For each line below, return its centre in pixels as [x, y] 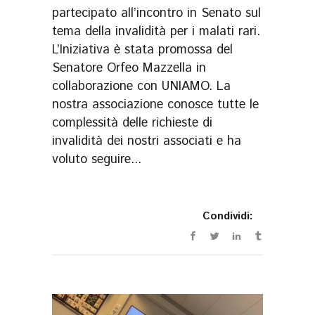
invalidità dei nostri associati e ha [147, 142]
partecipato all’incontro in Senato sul [156, 14]
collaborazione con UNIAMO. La [141, 87]
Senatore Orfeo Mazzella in [129, 69]
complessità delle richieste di [132, 123]
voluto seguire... [97, 160]
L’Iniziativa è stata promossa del [142, 50]
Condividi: [228, 216]
